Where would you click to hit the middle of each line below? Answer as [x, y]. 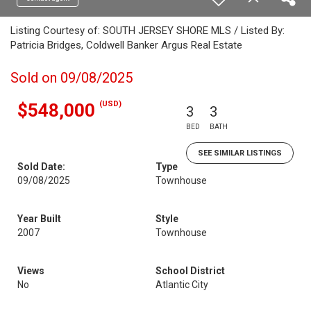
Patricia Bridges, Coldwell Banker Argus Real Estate [126, 45]
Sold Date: [41, 167]
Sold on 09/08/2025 [72, 78]
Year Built [39, 219]
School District [190, 271]
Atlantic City [182, 285]
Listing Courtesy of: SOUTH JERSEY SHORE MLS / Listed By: [148, 31]
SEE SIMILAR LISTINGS [240, 153]
